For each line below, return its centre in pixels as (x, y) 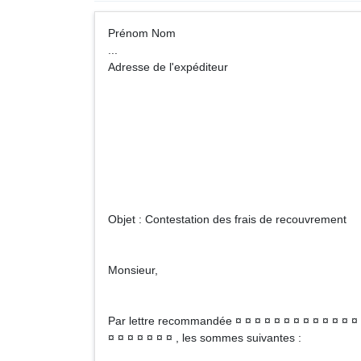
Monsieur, (133, 270)
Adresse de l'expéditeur (168, 67)
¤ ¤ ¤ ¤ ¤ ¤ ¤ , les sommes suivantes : (205, 338)
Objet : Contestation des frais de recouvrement (227, 219)
